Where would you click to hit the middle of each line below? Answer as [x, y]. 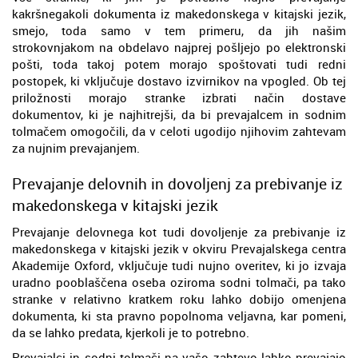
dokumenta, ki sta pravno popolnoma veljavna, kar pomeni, [179, 315]
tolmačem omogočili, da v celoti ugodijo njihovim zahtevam [179, 131]
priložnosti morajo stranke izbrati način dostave [179, 97]
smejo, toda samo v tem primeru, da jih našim [179, 30]
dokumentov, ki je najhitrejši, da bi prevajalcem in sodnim [179, 114]
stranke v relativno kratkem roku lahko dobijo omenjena [179, 298]
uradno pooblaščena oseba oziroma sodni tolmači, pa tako [179, 282]
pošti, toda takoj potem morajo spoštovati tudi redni [179, 64]
